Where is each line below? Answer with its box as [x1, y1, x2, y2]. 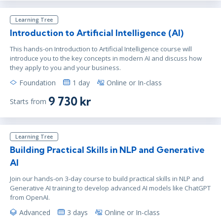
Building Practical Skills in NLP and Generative [10, 144, 205, 155]
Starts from [10, 97, 46, 107]
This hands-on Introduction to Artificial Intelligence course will [10, 44, 192, 53]
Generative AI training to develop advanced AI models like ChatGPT [10, 183, 211, 192]
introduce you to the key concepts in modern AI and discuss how [10, 53, 202, 63]
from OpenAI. [10, 192, 50, 202]
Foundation [19, 77, 56, 87]
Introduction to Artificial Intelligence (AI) [10, 27, 184, 38]
